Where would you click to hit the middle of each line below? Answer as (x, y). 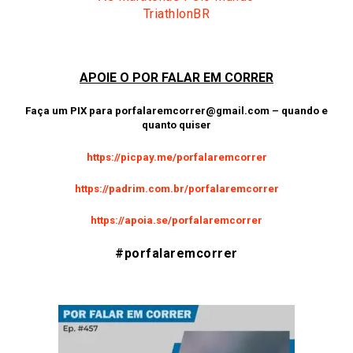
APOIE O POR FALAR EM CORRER (176, 78)
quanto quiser (176, 125)
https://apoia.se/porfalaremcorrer (176, 220)
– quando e (299, 111)
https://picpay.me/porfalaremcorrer (176, 157)
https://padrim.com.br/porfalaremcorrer (176, 188)
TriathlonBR (176, 14)
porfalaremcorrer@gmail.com (192, 111)
